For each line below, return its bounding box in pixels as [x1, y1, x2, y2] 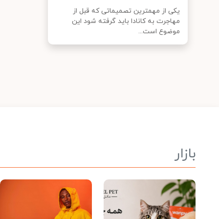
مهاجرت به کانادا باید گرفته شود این [72, 17, 180, 26]
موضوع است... [138, 27, 180, 36]
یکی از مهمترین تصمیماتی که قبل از [73, 6, 180, 16]
